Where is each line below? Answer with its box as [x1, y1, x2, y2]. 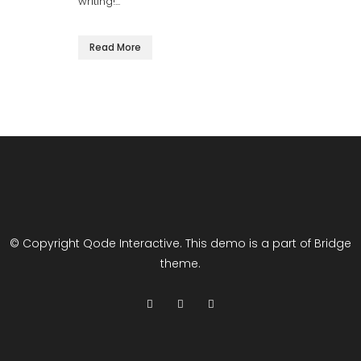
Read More [89, 40, 141, 54]
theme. [160, 255, 201, 272]
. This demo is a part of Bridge [180, 235, 351, 251]
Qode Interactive [83, 235, 180, 251]
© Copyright [10, 235, 83, 251]
